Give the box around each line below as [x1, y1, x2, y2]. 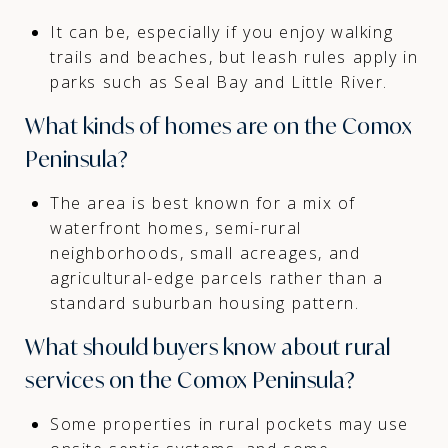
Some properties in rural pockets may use [49, 412, 409, 435]
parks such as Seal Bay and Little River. [49, 70, 388, 93]
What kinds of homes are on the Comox [25, 111, 412, 140]
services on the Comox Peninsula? [25, 365, 355, 394]
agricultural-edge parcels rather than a [49, 266, 384, 289]
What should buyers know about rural [25, 332, 391, 361]
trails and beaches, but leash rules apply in [49, 45, 419, 68]
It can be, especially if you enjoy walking [49, 20, 394, 43]
